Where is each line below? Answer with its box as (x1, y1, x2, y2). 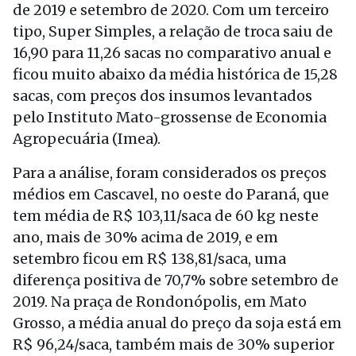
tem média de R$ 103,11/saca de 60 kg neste (13, 207, 319, 225)
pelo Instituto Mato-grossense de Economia (13, 108, 327, 126)
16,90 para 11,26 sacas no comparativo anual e (13, 44, 331, 62)
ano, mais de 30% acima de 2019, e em (13, 228, 278, 246)
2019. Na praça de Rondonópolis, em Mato (13, 292, 307, 311)
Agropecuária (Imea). (13, 130, 161, 148)
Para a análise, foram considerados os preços (13, 164, 327, 182)
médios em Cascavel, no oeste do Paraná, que (13, 185, 329, 203)
